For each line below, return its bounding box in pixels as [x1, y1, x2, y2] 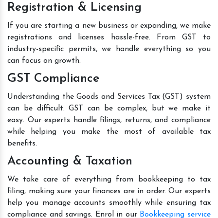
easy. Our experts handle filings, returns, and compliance [7, 116, 211, 124]
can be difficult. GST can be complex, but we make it [7, 104, 211, 112]
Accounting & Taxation [7, 155, 132, 167]
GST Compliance [7, 72, 99, 85]
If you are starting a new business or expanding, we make [7, 21, 211, 30]
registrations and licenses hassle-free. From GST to [7, 33, 211, 41]
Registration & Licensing [7, 1, 142, 14]
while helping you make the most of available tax [7, 127, 211, 136]
